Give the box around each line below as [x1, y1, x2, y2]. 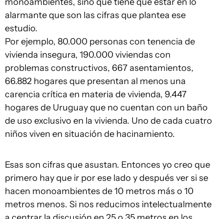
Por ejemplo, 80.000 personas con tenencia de [5, 36, 195, 47]
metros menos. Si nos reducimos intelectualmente [5, 199, 212, 210]
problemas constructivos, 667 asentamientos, [5, 63, 194, 73]
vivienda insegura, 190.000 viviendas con [5, 49, 171, 60]
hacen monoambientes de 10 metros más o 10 [5, 186, 194, 197]
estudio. [5, 23, 38, 34]
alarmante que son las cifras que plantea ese [5, 10, 186, 21]
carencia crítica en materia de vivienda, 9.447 [5, 89, 187, 100]
